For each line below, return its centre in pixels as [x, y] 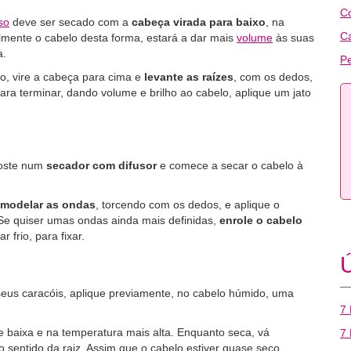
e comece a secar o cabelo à [232, 165]
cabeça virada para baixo [199, 22]
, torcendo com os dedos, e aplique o [188, 204]
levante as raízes [187, 77]
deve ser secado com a [71, 22]
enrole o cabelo [259, 220]
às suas [293, 38]
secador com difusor [101, 165]
